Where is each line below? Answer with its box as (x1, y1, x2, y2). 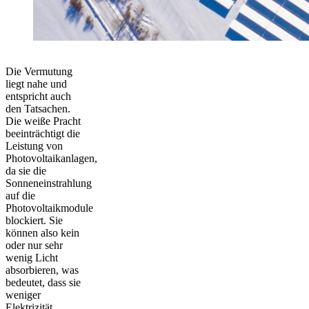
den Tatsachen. (6, 103, 70, 115)
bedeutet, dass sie (6, 277, 81, 289)
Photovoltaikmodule (6, 202, 93, 215)
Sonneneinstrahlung (6, 177, 92, 190)
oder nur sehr (6, 239, 63, 252)
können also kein (6, 227, 79, 239)
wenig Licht (6, 252, 58, 264)
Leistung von (6, 140, 63, 152)
